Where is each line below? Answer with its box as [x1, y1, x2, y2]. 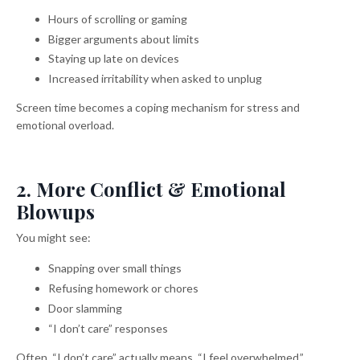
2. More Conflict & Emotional [16, 176, 286, 202]
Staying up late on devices [48, 51, 179, 66]
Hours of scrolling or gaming [48, 11, 187, 26]
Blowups [16, 198, 95, 225]
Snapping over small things [48, 261, 182, 276]
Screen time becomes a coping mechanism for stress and [16, 100, 300, 115]
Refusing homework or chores [48, 281, 198, 296]
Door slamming [48, 301, 122, 315]
